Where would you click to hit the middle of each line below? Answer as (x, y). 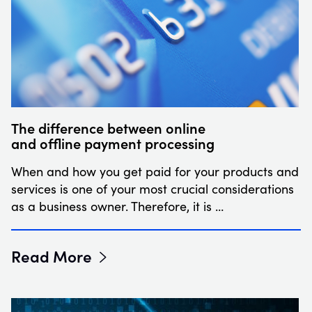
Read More (52, 255)
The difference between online (108, 127)
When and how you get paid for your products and (155, 171)
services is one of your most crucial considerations (153, 188)
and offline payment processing (113, 142)
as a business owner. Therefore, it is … (117, 206)
